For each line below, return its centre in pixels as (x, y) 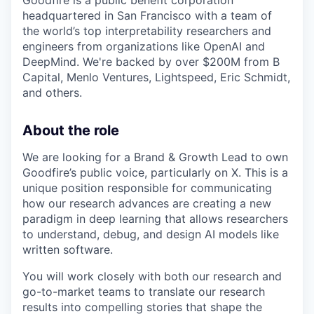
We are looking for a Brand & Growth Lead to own (155, 157)
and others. (52, 93)
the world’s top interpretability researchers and (147, 31)
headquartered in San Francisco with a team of (147, 16)
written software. (68, 250)
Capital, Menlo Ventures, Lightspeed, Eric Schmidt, (156, 77)
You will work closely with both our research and (152, 277)
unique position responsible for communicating (147, 188)
